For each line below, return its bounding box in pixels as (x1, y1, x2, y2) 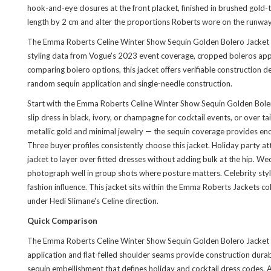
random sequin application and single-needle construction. (27, 79, 232, 88)
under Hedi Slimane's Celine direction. (27, 196, 158, 206)
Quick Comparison (27, 216, 97, 226)
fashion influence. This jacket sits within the (27, 182, 179, 192)
